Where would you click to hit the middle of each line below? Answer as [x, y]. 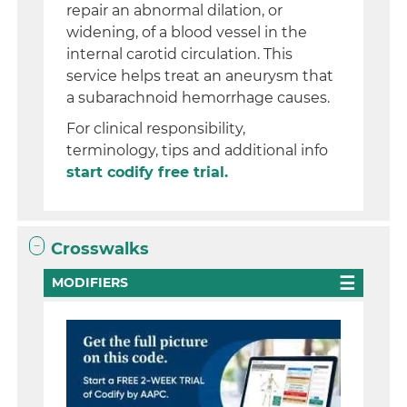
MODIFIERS [90, 283]
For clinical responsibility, [156, 129]
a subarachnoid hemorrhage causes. [199, 98]
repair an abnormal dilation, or [175, 10]
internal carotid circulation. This [180, 54]
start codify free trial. [148, 172]
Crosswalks [100, 249]
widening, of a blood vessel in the [187, 32]
